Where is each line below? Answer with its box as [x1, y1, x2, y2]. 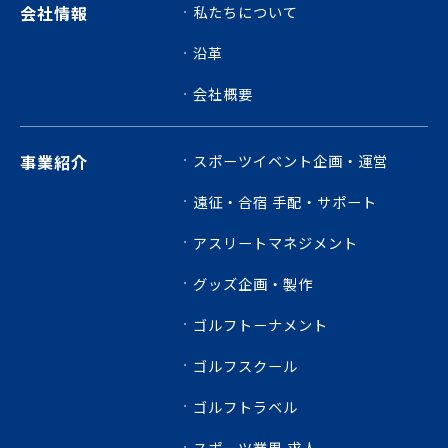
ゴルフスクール [193, 354, 299, 376]
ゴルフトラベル [193, 395, 299, 417]
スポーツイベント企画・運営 [193, 149, 389, 171]
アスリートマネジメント [193, 231, 359, 253]
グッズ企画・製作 [193, 272, 314, 294]
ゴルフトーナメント [193, 313, 329, 335]
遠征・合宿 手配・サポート [193, 190, 378, 212]
